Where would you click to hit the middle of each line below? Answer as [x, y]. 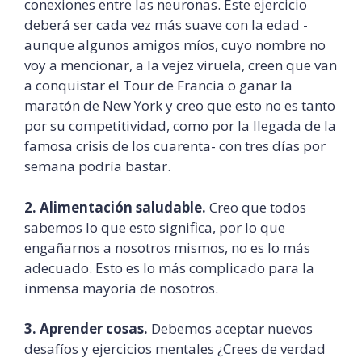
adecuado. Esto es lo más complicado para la [169, 267]
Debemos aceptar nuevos [230, 329]
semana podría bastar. [97, 166]
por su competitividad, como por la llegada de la [180, 126]
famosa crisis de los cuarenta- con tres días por [175, 146]
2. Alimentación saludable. [115, 207]
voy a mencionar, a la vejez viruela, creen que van [181, 65]
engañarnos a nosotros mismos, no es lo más [167, 247]
